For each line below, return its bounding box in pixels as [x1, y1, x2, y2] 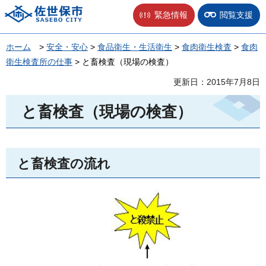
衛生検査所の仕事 [6, 57, 72, 67]
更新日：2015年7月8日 [173, 77, 260, 87]
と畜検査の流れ [17, 156, 110, 172]
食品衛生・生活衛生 [97, 42, 172, 52]
